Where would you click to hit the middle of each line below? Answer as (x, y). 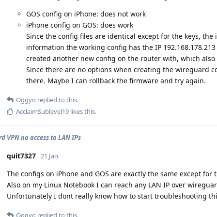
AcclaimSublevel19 (42, 111)
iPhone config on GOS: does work (80, 25)
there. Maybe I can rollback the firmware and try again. (116, 81)
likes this (82, 111)
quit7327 (21, 156)
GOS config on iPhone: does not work (86, 14)
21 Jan (49, 156)
